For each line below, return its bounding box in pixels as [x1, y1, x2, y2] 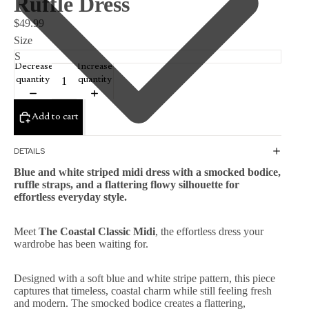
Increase [77, 61, 112, 72]
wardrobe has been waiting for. [14, 238, 148, 250]
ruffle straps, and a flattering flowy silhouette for [14, 179, 239, 191]
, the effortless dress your [155, 226, 263, 238]
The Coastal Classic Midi [39, 226, 155, 238]
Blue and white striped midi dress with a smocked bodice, [14, 166, 281, 179]
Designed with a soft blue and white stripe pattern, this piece [14, 272, 275, 285]
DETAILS [14, 145, 45, 157]
